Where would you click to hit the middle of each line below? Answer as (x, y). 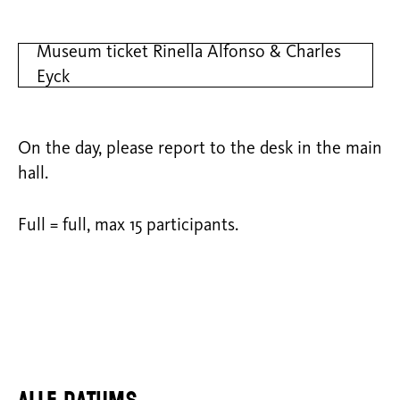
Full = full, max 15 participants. (128, 226)
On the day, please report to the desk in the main (200, 149)
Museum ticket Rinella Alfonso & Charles (189, 53)
